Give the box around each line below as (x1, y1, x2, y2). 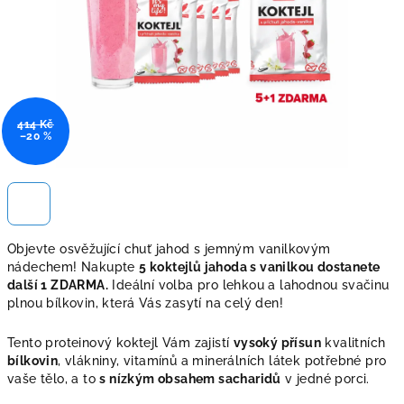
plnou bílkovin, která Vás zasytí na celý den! (7, 296, 283, 310)
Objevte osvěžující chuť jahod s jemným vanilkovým (7, 242, 331, 256)
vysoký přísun (233, 335, 322, 350)
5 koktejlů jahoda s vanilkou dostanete (139, 260, 381, 274)
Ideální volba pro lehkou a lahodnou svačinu (108, 278, 390, 292)
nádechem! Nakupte (7, 260, 140, 274)
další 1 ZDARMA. (7, 278, 109, 292)
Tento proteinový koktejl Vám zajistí (7, 335, 234, 350)
